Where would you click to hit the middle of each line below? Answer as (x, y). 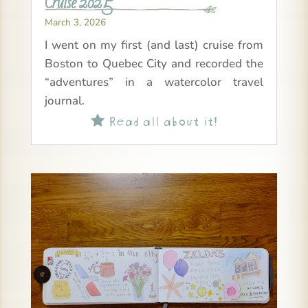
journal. (64, 100)
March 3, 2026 (75, 22)
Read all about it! (161, 119)
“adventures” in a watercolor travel (154, 82)
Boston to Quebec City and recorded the (154, 63)
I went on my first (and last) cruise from (154, 45)
